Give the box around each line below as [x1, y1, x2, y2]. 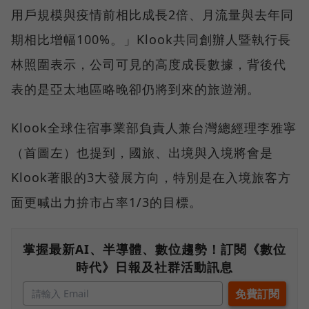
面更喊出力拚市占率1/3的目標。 [11, 194, 202, 211]
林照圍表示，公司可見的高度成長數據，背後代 [11, 56, 286, 73]
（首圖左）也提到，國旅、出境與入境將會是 [11, 144, 273, 161]
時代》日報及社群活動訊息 [76, 259, 233, 276]
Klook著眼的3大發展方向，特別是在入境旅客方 [11, 169, 291, 186]
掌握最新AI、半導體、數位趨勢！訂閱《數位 [23, 241, 286, 258]
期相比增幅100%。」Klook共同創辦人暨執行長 [11, 31, 291, 48]
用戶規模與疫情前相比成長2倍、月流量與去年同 [11, 6, 294, 23]
